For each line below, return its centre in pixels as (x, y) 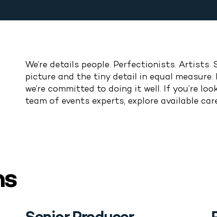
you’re (186, 89)
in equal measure (176, 77)
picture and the (59, 77)
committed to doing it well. (105, 89)
